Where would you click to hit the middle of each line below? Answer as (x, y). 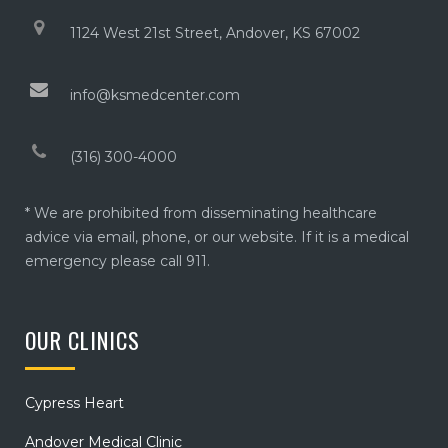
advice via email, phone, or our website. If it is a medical (217, 237)
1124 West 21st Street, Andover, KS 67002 (215, 33)
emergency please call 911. (117, 261)
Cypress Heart (74, 403)
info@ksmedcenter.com (155, 95)
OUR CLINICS (82, 340)
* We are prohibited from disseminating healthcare (201, 213)
